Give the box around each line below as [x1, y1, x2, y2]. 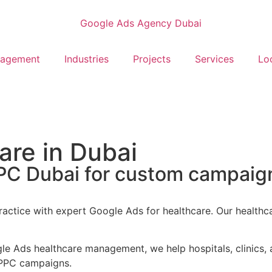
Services [195, 52, 234, 65]
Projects [133, 52, 171, 65]
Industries [64, 52, 109, 65]
